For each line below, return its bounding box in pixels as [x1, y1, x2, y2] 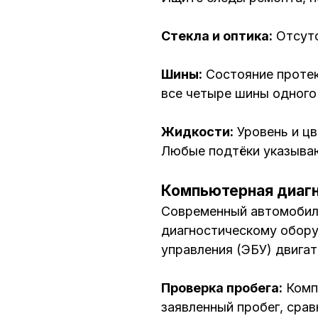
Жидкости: [161, 124, 234, 140]
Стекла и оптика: [161, 28, 273, 44]
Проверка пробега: [161, 280, 283, 296]
